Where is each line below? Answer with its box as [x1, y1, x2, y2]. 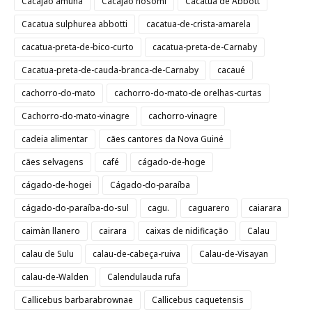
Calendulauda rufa [107, 271, 180, 283]
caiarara [249, 202, 281, 214]
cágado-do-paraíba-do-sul [22, 202, 129, 214]
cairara [99, 225, 127, 237]
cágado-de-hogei [22, 179, 91, 191]
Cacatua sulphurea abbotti [22, 18, 127, 30]
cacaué [217, 64, 245, 76]
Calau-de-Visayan [199, 248, 268, 260]
